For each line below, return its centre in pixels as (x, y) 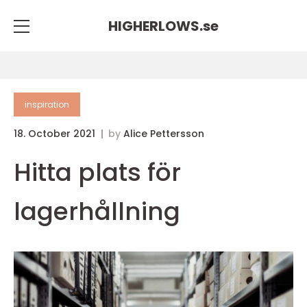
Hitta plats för (97, 172)
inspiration (47, 105)
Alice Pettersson (164, 134)
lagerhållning (97, 211)
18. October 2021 (56, 134)
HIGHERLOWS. (155, 26)
